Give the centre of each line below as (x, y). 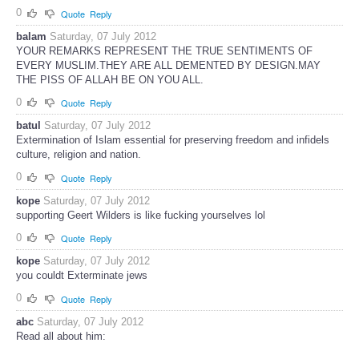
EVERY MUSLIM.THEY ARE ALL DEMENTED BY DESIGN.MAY (168, 65)
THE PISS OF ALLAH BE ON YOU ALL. (110, 79)
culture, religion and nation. (79, 155)
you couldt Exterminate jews (82, 276)
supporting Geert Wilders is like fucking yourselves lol (141, 215)
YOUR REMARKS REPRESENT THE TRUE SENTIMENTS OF (164, 50)
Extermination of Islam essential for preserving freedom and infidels (173, 140)
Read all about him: (61, 337)
